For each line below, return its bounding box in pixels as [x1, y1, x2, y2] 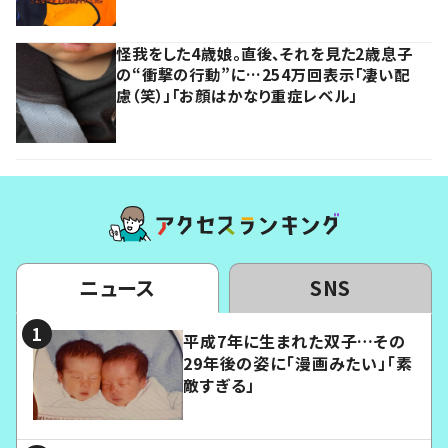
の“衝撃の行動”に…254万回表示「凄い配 [116, 63, 410, 86]
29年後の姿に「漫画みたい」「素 [183, 350, 413, 375]
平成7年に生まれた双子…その [183, 328, 406, 353]
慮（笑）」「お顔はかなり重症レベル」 [116, 84, 358, 107]
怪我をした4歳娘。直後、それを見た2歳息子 [116, 42, 413, 65]
